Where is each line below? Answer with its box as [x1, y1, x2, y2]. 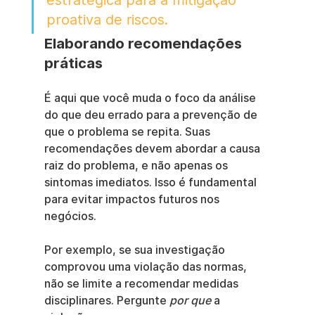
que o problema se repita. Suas [44, 124, 213, 139]
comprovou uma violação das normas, [44, 259, 250, 274]
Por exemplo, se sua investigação [44, 243, 228, 257]
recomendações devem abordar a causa [44, 141, 263, 155]
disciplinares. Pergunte [44, 293, 169, 307]
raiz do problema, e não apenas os [44, 158, 231, 172]
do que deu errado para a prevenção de [44, 108, 260, 122]
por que [169, 293, 211, 307]
